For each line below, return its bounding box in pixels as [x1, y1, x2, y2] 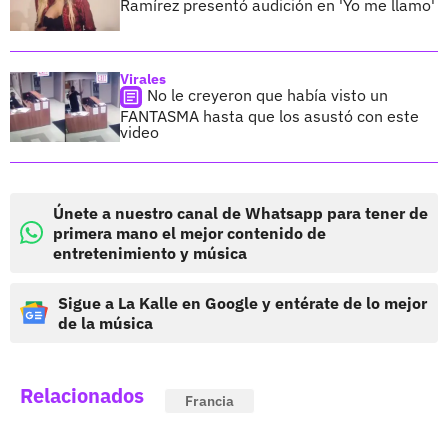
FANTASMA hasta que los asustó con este [120, 105, 419, 126]
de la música [58, 312, 153, 333]
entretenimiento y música [53, 242, 247, 263]
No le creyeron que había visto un [147, 84, 388, 105]
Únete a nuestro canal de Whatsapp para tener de [53, 202, 428, 223]
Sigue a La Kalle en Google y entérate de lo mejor [58, 292, 427, 313]
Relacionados [20, 381, 144, 409]
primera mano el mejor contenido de [53, 222, 326, 243]
